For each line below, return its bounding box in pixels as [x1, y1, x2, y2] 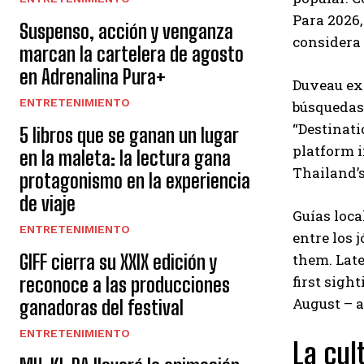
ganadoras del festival [19, 296, 184, 319]
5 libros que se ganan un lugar [19, 123, 239, 147]
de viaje [19, 192, 76, 215]
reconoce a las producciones [19, 273, 230, 297]
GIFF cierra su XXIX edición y [19, 250, 217, 274]
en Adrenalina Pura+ [19, 65, 166, 89]
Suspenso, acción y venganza [19, 19, 233, 43]
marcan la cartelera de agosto [19, 42, 244, 66]
